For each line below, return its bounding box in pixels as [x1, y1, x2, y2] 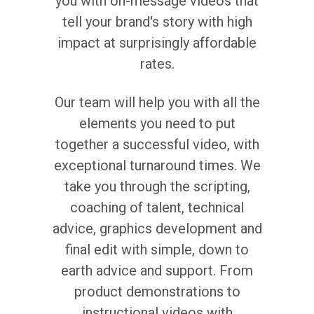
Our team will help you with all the [54, 94, 260, 111]
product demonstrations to [74, 283, 240, 300]
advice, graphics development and [52, 220, 262, 237]
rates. [139, 55, 175, 72]
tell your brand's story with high [62, 13, 252, 30]
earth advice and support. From [61, 262, 253, 279]
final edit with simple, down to [65, 241, 249, 258]
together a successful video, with [55, 136, 259, 153]
